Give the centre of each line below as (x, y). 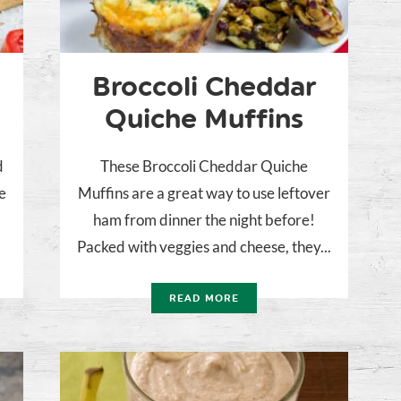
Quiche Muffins (204, 119)
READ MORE (204, 299)
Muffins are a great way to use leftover (204, 193)
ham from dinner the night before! (204, 220)
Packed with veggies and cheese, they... (204, 247)
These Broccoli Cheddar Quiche (204, 166)
